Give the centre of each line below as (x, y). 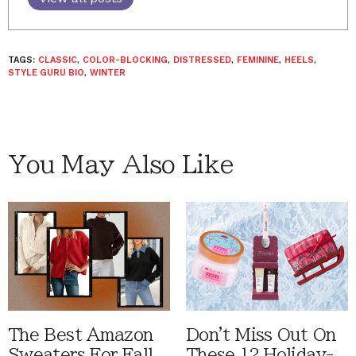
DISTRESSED (202, 60)
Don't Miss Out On (261, 335)
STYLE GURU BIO (46, 73)
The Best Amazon (81, 335)
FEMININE (258, 60)
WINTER (108, 73)
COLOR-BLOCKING (125, 60)
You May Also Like (121, 164)
